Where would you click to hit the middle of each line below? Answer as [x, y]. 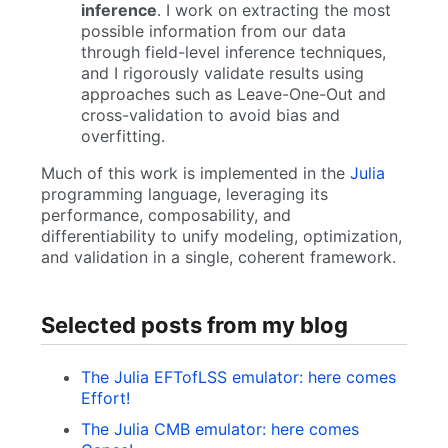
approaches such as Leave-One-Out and [233, 93]
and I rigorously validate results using [222, 72]
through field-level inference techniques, [233, 51]
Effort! [105, 398]
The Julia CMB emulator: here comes [219, 429]
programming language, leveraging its [184, 193]
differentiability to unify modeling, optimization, [221, 235]
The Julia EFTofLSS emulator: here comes [238, 377]
